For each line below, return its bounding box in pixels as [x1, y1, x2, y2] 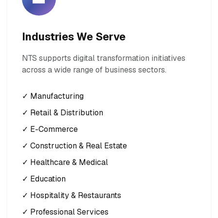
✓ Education [22, 173, 66, 184]
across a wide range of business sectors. [22, 64, 166, 75]
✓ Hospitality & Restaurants [22, 190, 121, 200]
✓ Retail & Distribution [22, 107, 103, 118]
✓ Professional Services [22, 206, 109, 217]
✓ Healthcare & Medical [22, 157, 108, 167]
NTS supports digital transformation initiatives [22, 53, 185, 63]
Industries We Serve [22, 29, 126, 43]
